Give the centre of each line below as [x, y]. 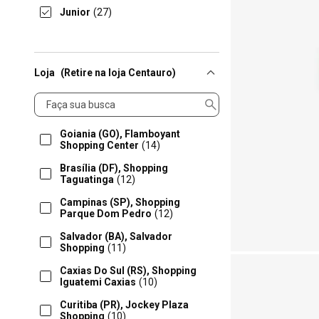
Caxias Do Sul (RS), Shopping [128, 271]
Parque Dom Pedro [106, 214]
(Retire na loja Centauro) [118, 73]
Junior [75, 12]
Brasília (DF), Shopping [114, 168]
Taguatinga [87, 179]
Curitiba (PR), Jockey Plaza [124, 305]
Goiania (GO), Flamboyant [120, 134]
